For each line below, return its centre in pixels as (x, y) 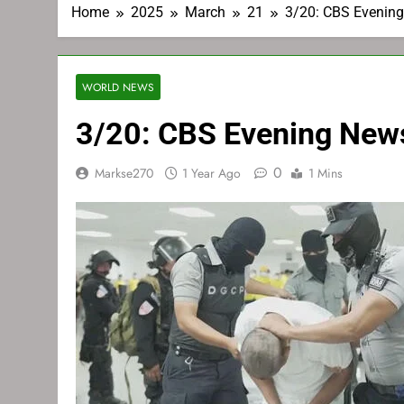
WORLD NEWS (118, 87)
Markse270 (124, 173)
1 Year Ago (211, 173)
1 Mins (326, 173)
